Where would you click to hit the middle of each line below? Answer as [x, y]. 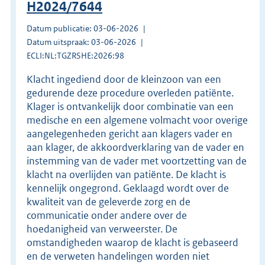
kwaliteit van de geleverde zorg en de [109, 201]
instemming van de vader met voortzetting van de [137, 161]
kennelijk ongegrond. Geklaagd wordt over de [128, 188]
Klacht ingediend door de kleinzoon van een [124, 79]
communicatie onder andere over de [107, 215]
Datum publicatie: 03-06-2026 [83, 28]
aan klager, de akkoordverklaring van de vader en [135, 147]
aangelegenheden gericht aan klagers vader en [130, 133]
